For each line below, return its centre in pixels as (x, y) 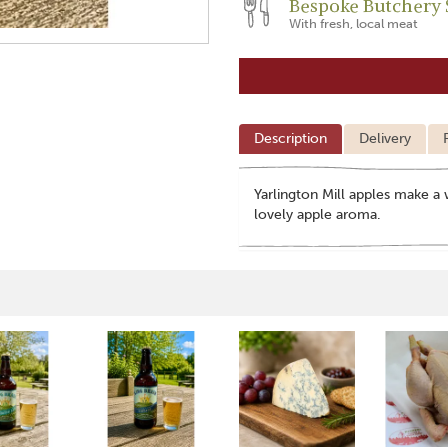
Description (290, 138)
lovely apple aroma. (317, 214)
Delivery (385, 138)
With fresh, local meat (353, 23)
